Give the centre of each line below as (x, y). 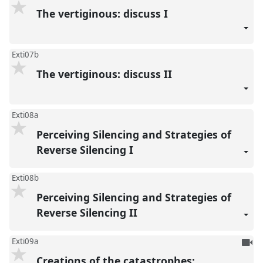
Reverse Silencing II (88, 213)
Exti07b (25, 54)
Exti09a (25, 241)
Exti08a (25, 115)
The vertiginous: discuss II (105, 74)
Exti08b (25, 178)
